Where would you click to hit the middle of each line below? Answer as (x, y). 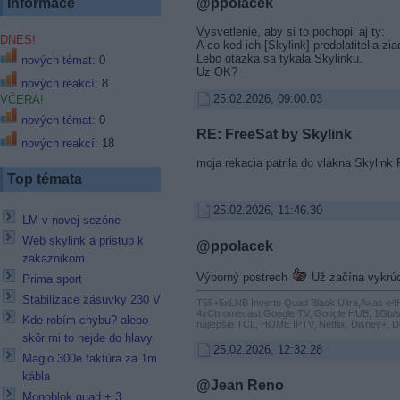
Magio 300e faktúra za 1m (90, 358)
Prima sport (52, 279)
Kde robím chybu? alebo (85, 320)
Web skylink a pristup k (83, 241)
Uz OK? (217, 71)
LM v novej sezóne (71, 220)
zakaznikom (54, 258)
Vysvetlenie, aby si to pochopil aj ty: (290, 31)
